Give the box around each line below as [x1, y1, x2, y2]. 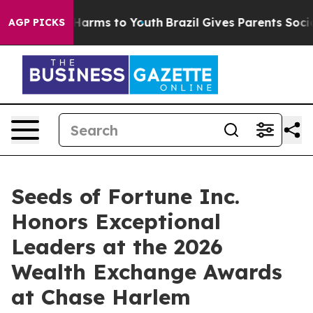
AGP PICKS [8, 16, 65, 29]
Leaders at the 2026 [11, 233, 223, 260]
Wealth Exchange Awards [11, 259, 282, 285]
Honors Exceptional [11, 208, 221, 235]
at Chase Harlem [11, 284, 191, 310]
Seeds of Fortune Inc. [11, 183, 240, 210]
